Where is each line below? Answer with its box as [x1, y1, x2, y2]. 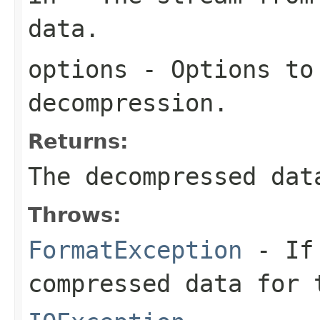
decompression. [28, 88, 228, 117]
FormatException [28, 235, 242, 264]
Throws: [28, 202, 121, 227]
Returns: [28, 129, 129, 154]
